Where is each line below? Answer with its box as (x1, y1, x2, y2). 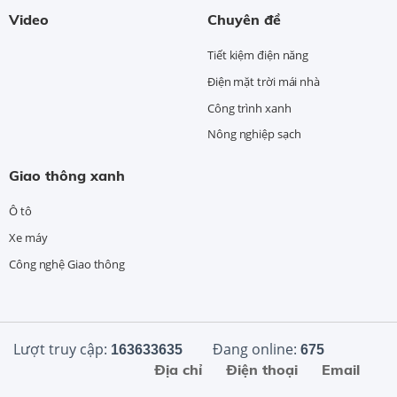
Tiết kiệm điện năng (207, 46, 309, 63)
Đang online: (209, 339, 300, 360)
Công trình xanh (207, 99, 292, 116)
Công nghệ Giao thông (9, 256, 125, 273)
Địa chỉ (154, 361, 202, 379)
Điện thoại (226, 361, 298, 379)
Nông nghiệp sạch (207, 126, 301, 143)
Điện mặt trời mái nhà (207, 73, 320, 90)
